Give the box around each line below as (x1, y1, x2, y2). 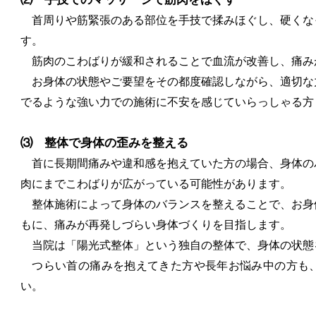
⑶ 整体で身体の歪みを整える (20, 136, 188, 150)
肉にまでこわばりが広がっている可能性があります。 (20, 178, 291, 190)
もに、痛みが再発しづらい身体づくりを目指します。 (20, 219, 291, 231)
